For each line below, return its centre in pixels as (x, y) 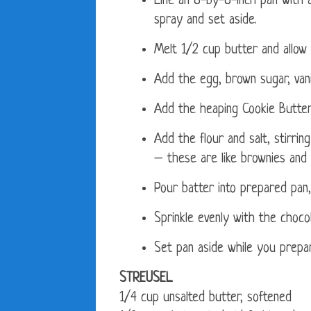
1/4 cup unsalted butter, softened (205, 299)
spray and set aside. (205, 21)
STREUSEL (146, 279)
